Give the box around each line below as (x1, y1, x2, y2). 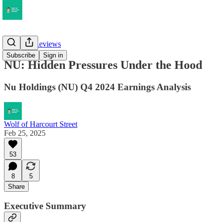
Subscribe (6, 52, 35, 59)
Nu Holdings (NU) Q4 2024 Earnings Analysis (4, 81, 191, 92)
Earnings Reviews (4, 40, 61, 48)
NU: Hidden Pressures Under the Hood (4, 58, 202, 71)
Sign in (43, 52, 63, 59)
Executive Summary (4, 201, 86, 212)
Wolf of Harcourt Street (4, 119, 77, 128)
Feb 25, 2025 (4, 128, 46, 137)
